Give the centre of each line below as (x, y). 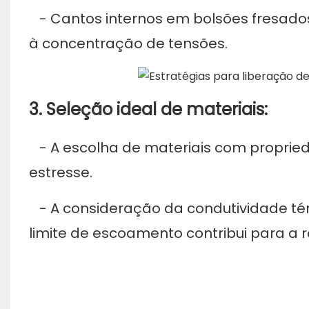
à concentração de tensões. (128, 43)
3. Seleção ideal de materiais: (148, 109)
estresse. (60, 172)
